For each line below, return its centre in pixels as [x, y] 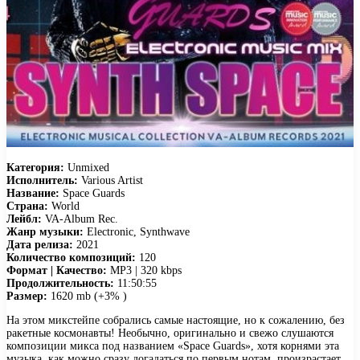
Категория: [35, 167]
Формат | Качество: [57, 270]
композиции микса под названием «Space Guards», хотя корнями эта [173, 346]
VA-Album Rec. [80, 219]
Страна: [27, 206]
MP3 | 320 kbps [144, 270]
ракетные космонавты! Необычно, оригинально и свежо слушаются [170, 333]
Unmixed [87, 167]
